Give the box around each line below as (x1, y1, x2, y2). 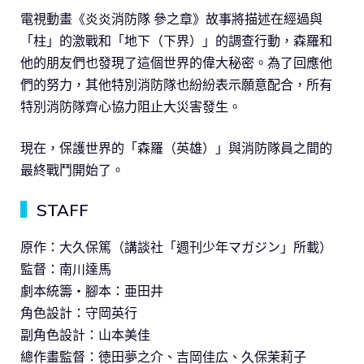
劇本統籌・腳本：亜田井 (20, 282, 163, 299)
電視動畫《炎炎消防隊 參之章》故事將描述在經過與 (20, 10, 323, 27)
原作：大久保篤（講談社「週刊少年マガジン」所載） (20, 238, 332, 255)
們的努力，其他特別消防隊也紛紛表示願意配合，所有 (20, 76, 332, 93)
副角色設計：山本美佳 (20, 326, 150, 343)
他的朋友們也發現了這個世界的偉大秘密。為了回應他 (20, 54, 332, 71)
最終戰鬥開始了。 (20, 161, 124, 178)
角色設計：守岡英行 (20, 304, 137, 321)
